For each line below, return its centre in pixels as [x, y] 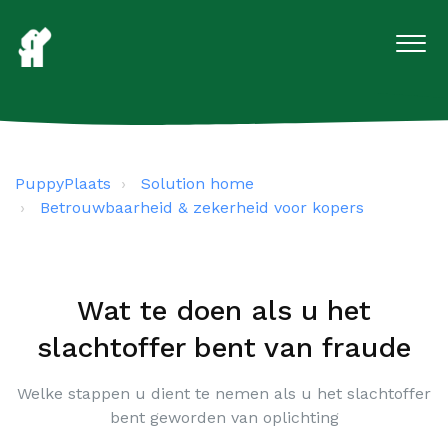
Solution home [197, 183]
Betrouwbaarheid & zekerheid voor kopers [202, 207]
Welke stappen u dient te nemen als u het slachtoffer [224, 393]
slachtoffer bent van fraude [224, 347]
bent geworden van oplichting [224, 417]
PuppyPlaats [63, 183]
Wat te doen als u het [224, 310]
